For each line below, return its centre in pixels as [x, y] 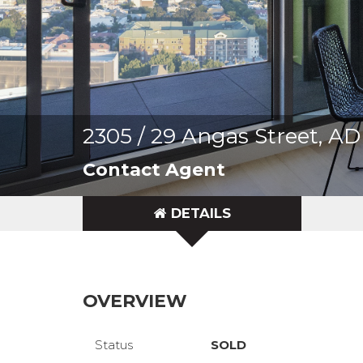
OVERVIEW [135, 301]
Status [114, 345]
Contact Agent [154, 170]
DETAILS [201, 213]
